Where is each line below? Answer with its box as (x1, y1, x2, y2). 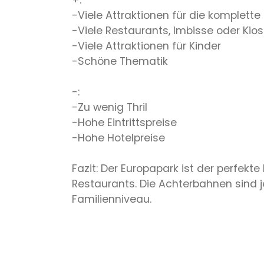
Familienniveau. (72, 192, 151, 207)
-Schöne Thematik (72, 54, 168, 69)
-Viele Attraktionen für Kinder (72, 39, 221, 54)
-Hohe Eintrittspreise (72, 115, 177, 130)
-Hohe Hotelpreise (72, 131, 165, 146)
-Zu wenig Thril (72, 100, 147, 115)
